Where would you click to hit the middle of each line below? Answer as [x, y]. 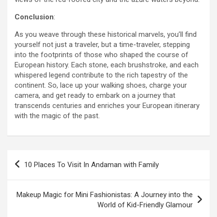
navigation [35, 172]
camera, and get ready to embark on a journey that [95, 95]
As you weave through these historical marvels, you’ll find [106, 34]
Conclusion [34, 17]
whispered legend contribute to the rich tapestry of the [101, 75]
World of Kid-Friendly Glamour [145, 205]
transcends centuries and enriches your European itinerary [107, 105]
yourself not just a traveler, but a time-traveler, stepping [102, 44]
